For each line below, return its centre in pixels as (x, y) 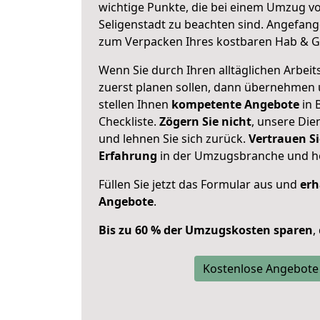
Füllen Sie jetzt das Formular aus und (199, 184)
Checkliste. (129, 121)
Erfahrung (128, 156)
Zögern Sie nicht (205, 121)
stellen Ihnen (135, 104)
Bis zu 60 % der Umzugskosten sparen (206, 230)
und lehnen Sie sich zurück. (174, 139)
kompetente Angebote (235, 104)
